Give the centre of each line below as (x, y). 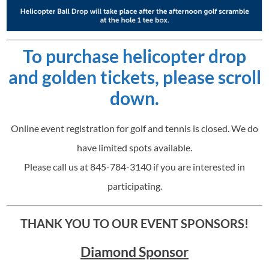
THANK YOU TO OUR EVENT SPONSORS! (134, 224)
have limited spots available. (134, 147)
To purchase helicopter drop (134, 56)
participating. (134, 186)
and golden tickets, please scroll (134, 77)
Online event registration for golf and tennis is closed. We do (134, 128)
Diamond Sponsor (134, 251)
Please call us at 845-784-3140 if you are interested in (134, 166)
